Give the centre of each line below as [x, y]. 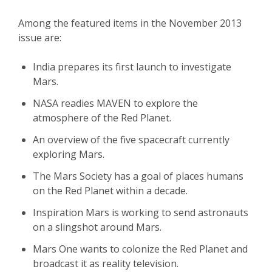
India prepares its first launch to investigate [132, 67]
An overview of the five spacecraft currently [131, 140]
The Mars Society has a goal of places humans [138, 176]
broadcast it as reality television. [106, 263]
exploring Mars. [69, 154]
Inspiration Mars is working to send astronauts [141, 212]
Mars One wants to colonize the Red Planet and [140, 249]
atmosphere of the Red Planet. [102, 118]
